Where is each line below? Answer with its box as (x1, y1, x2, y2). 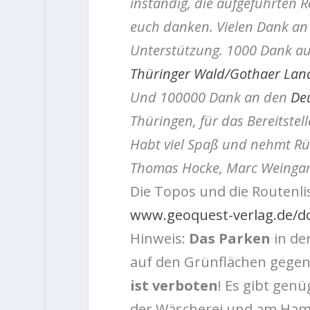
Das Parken (188, 228, 271, 248)
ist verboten (129, 275, 218, 295)
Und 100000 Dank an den (129, 87, 291, 107)
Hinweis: (129, 228, 189, 248)
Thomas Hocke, (129, 158, 226, 177)
